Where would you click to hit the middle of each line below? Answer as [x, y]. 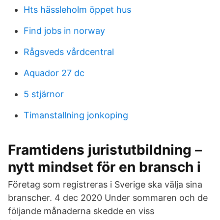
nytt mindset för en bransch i [104, 167]
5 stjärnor [44, 94]
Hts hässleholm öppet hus [77, 10]
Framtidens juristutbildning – [105, 150]
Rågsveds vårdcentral [69, 52]
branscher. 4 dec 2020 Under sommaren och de [108, 198]
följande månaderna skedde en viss [81, 211]
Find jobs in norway [64, 31]
